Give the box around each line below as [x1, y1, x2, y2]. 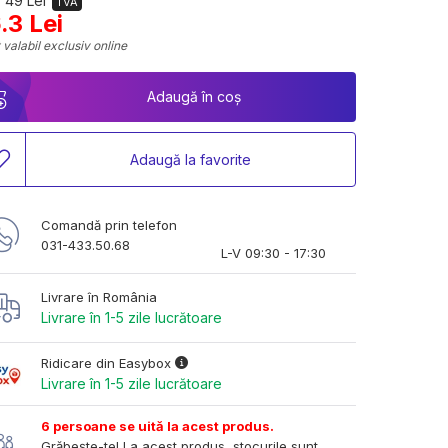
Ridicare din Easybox [41, 355, 175, 371]
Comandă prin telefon [41, 217, 177, 233]
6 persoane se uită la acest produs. [41, 418, 274, 434]
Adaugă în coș [146, 88, 241, 105]
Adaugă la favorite [130, 150, 251, 168]
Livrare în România [41, 289, 157, 305]
